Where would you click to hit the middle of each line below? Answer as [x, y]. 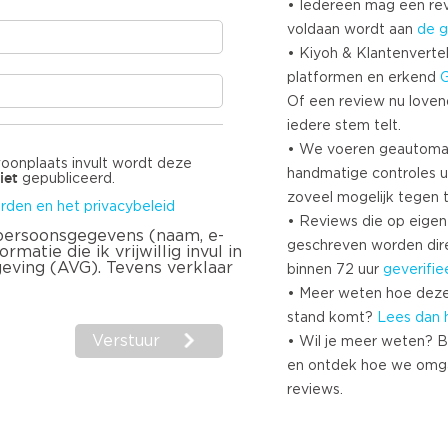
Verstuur [125, 341]
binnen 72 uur [335, 270]
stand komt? [332, 318]
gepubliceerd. [66, 179]
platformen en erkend [363, 78]
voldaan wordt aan [352, 30]
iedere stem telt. [344, 126]
